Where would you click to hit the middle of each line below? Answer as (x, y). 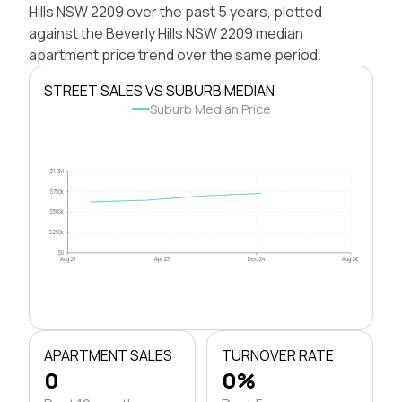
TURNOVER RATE (278, 355)
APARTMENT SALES (108, 355)
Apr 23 (162, 258)
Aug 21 (68, 258)
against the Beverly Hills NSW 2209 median (166, 33)
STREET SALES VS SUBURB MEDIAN (159, 90)
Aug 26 (351, 258)
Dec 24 (256, 258)
